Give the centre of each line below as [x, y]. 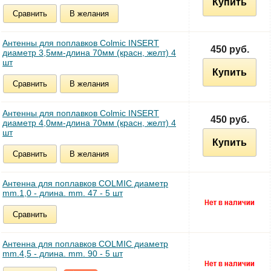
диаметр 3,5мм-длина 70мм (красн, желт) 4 [89, 52]
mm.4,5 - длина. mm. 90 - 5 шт [63, 253]
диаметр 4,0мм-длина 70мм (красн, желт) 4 [89, 122]
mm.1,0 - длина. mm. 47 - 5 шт [63, 193]
